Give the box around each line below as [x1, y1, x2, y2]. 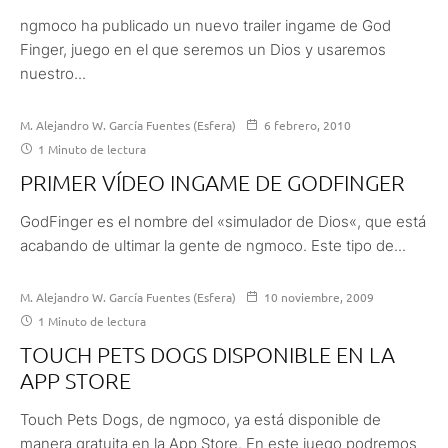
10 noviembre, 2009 [264, 288, 374, 305]
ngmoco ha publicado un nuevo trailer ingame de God [20, 15, 391, 35]
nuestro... [20, 63, 86, 83]
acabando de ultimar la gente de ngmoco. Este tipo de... [20, 235, 406, 255]
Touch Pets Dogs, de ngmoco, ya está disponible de [20, 409, 381, 429]
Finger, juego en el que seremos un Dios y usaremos [20, 39, 386, 59]
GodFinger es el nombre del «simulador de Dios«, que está [20, 211, 426, 231]
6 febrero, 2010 [264, 116, 351, 133]
